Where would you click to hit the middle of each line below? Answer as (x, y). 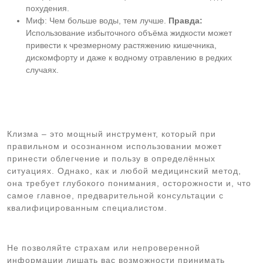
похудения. (48, 8)
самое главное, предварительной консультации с (115, 195)
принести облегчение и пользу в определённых (111, 159)
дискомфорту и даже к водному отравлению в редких (129, 58)
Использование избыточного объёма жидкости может (129, 33)
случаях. (42, 70)
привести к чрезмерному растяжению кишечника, (121, 45)
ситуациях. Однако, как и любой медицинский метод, (124, 171)
